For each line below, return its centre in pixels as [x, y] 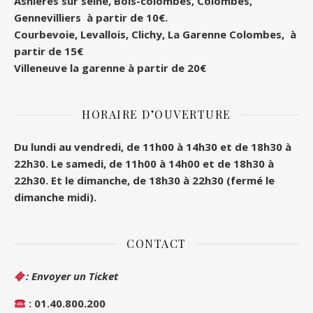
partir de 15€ [49, 51]
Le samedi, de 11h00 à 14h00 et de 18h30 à [162, 164]
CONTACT [156, 244]
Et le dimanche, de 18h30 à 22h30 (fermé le [163, 181]
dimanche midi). [55, 197]
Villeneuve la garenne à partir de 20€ [110, 68]
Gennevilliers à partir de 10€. [91, 18]
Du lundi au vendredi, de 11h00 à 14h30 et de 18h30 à [153, 147]
